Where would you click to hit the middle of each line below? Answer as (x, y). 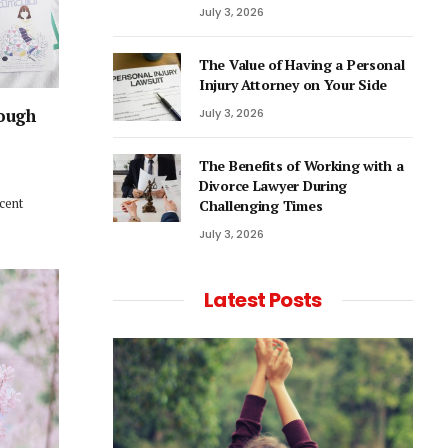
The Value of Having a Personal (302, 64)
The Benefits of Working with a (301, 165)
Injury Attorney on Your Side (293, 84)
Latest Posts (263, 300)
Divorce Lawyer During (273, 185)
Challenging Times (262, 205)
